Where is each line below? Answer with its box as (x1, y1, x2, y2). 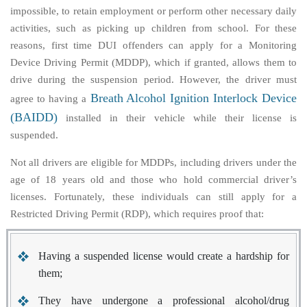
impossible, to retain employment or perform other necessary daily (10, 5, 297, 16)
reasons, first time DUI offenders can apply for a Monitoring (10, 40, 297, 51)
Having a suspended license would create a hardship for (38, 250, 289, 262)
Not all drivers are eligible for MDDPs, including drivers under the (10, 157, 297, 168)
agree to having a (10, 93, 86, 104)
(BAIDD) (10, 110, 58, 124)
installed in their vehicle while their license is (58, 112, 297, 123)
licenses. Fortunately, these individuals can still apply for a (10, 191, 297, 202)
